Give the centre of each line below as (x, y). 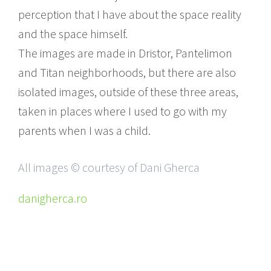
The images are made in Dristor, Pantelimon (125, 53)
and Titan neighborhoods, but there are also (127, 72)
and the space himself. (73, 33)
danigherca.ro (53, 198)
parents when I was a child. (84, 130)
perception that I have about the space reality (130, 14)
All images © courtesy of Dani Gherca (109, 167)
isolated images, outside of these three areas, (128, 91)
